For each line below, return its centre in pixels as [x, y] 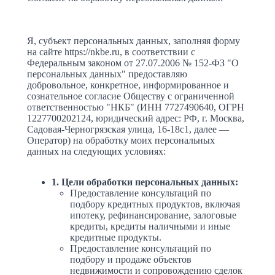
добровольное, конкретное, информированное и [128, 85]
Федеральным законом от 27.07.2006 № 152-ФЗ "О [133, 63]
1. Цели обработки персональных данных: [145, 182]
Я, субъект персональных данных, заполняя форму [134, 41]
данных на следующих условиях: [96, 152]
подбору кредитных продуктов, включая [155, 204]
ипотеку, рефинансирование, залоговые [153, 215]
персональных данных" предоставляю [107, 74]
